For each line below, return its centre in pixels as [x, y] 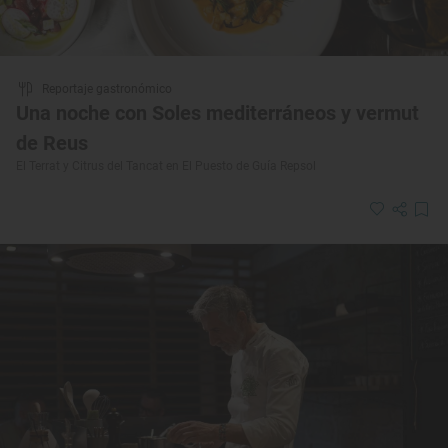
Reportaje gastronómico [107, 88]
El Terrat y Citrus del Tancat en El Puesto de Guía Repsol [166, 165]
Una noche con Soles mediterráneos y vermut [217, 112]
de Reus [52, 142]
